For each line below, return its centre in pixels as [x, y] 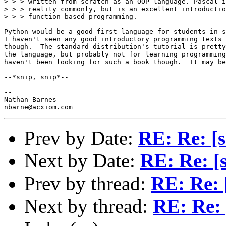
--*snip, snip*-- [36, 77]
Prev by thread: [88, 183]
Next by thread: [89, 206]
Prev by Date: [81, 138]
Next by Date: [82, 160]
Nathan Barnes [30, 99]
